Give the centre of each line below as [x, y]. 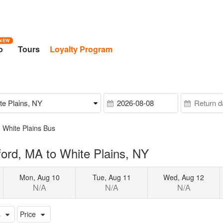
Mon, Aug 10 [39, 177]
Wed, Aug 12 [184, 177]
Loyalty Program [81, 49]
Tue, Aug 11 [111, 177]
